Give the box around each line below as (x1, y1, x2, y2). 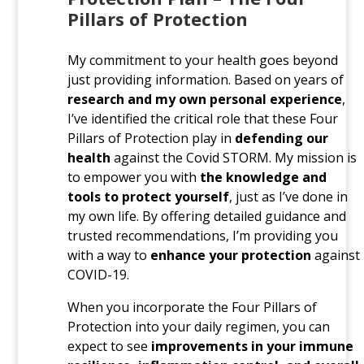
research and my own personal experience (67, 89, 342, 108)
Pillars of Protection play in (67, 128, 235, 147)
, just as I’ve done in (228, 187, 348, 206)
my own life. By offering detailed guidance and (67, 206, 346, 225)
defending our (234, 128, 328, 147)
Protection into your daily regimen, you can (67, 317, 330, 336)
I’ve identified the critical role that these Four (67, 109, 338, 128)
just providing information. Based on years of (67, 70, 344, 89)
